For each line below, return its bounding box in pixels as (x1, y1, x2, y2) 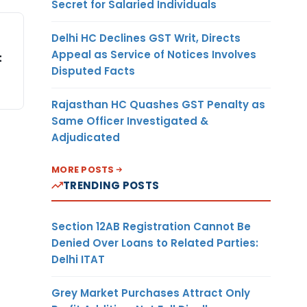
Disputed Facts (51, 63, 135, 78)
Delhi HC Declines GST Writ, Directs (51, 30, 241, 45)
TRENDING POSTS (63, 177, 160, 193)
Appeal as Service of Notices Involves (51, 47, 256, 62)
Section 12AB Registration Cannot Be (51, 219, 251, 234)
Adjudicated (51, 130, 120, 145)
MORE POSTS (51, 162, 114, 176)
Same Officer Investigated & (51, 113, 208, 128)
